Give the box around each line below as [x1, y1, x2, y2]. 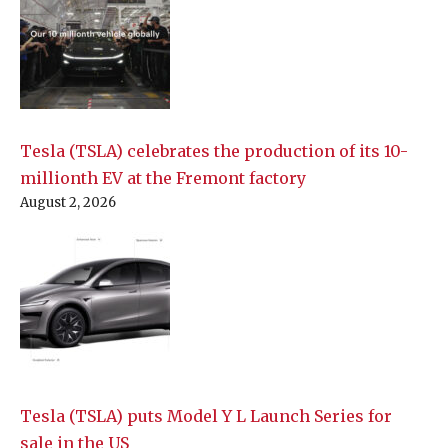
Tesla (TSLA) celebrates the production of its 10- [20, 140, 408, 161]
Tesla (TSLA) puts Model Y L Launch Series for [20, 405, 392, 426]
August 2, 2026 [20, 193, 116, 211]
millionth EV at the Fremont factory [20, 167, 306, 188]
